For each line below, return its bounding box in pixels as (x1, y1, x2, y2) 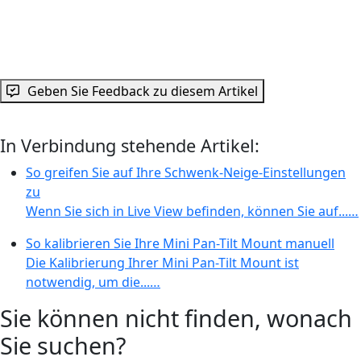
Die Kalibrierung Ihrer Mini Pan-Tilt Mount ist (26, 253, 299, 272)
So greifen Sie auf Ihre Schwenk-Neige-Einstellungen (26, 163, 346, 181)
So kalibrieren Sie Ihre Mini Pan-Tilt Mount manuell (26, 234, 334, 252)
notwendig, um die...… (26, 272, 160, 291)
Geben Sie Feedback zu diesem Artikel (27, 81, 258, 100)
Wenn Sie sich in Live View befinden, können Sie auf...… (26, 201, 359, 220)
